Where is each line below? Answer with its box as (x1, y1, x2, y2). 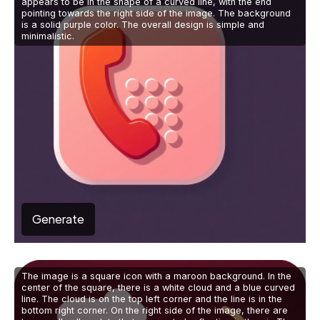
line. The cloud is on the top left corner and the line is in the (21, 294, 282, 305)
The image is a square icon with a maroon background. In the (21, 271, 291, 282)
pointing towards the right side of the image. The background (21, 8, 291, 19)
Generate (32, 211, 84, 227)
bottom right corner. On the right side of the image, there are (21, 305, 288, 316)
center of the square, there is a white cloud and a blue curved (21, 282, 295, 294)
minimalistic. (21, 31, 74, 42)
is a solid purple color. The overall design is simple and (21, 19, 264, 31)
